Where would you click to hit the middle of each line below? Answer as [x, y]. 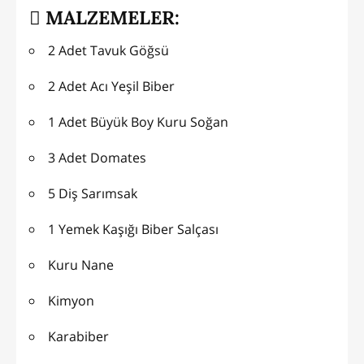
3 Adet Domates [97, 157]
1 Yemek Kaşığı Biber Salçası [133, 229]
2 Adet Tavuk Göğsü [108, 50]
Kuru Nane [81, 264]
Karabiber [78, 336]
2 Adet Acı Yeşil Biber [111, 86]
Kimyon [71, 300]
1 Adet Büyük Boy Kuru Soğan [138, 121]
